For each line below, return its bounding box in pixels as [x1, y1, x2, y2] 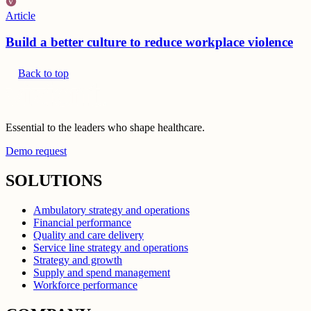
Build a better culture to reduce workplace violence [6, 35, 293, 50]
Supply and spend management [33, 266, 170, 278]
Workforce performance [33, 278, 137, 291]
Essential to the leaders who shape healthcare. [6, 121, 205, 134]
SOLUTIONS [6, 171, 102, 190]
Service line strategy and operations [33, 241, 188, 253]
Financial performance [33, 216, 131, 228]
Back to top [18, 67, 69, 80]
